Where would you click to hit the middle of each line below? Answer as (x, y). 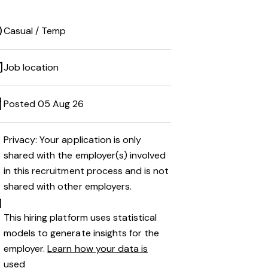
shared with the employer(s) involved (85, 155)
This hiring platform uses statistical (80, 217)
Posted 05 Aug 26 (44, 104)
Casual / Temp (35, 31)
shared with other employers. (68, 186)
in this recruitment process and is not (86, 171)
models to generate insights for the (82, 233)
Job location (31, 67)
